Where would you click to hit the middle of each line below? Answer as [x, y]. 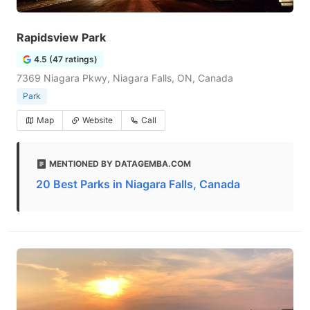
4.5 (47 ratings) [66, 59]
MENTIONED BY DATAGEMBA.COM [120, 164]
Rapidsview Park [61, 37]
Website [98, 120]
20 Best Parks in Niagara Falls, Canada [138, 184]
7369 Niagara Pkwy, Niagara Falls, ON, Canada [125, 78]
